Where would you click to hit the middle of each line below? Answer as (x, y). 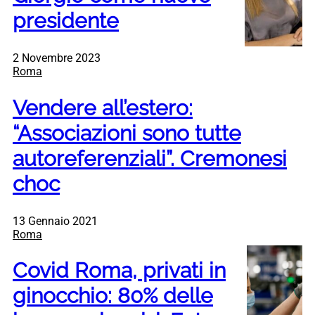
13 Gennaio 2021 (55, 221)
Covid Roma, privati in (119, 271)
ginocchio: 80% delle (113, 296)
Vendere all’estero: (103, 108)
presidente (66, 20)
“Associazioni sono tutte (127, 133)
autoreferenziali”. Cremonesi (150, 158)
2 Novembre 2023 (57, 58)
